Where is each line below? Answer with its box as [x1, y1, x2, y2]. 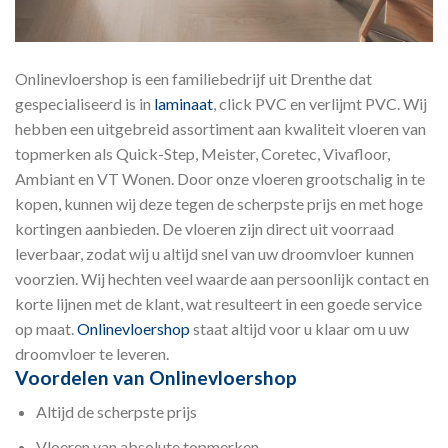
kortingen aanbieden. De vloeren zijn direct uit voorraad [15, 218, 394, 238]
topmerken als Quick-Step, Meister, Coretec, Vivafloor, [15, 143, 390, 163]
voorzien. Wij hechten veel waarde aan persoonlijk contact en [15, 268, 429, 288]
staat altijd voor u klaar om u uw [193, 318, 409, 338]
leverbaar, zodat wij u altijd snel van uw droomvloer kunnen [15, 243, 414, 263]
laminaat [154, 93, 213, 113]
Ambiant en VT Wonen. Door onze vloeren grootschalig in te [15, 168, 425, 188]
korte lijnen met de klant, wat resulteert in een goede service [15, 293, 422, 313]
